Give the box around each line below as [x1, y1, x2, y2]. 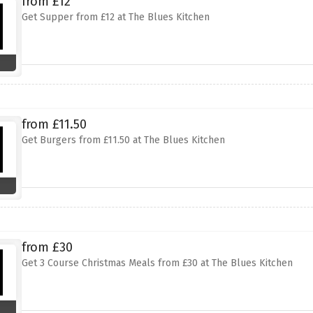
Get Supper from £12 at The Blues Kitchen [21, 11, 210, 23]
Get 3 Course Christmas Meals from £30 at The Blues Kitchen [21, 257, 293, 269]
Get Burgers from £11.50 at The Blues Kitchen [21, 134, 225, 146]
